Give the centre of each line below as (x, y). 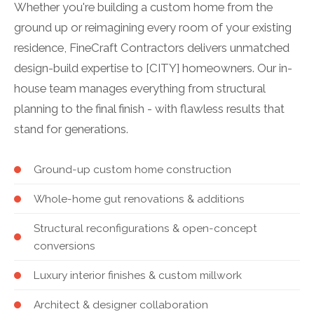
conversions (64, 246)
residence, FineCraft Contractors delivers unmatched (152, 48)
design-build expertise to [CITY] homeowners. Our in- (153, 68)
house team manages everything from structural (139, 88)
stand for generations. (71, 129)
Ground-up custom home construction (132, 169)
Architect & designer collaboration (121, 305)
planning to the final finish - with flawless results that (149, 109)
